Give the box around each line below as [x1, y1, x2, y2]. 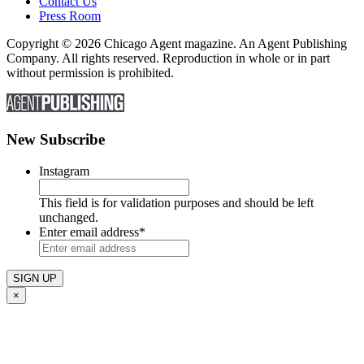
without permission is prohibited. [6, 66, 174, 80]
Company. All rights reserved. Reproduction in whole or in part [6, 51, 330, 66]
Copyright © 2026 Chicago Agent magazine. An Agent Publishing [6, 37, 347, 51]
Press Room [39, 9, 101, 24]
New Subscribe [6, 130, 105, 148]
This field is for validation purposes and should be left [39, 195, 314, 210]
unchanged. [39, 210, 98, 224]
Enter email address [39, 224, 139, 239]
